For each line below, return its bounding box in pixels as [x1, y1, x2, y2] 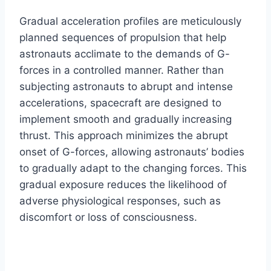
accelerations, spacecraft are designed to [19, 97, 221, 109]
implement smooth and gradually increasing [19, 113, 232, 126]
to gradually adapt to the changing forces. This [19, 162, 247, 175]
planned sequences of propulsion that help [19, 31, 226, 44]
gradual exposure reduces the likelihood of [19, 178, 227, 191]
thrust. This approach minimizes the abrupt [19, 129, 228, 142]
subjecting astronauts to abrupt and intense [19, 80, 233, 93]
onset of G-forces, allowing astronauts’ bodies [19, 146, 244, 158]
